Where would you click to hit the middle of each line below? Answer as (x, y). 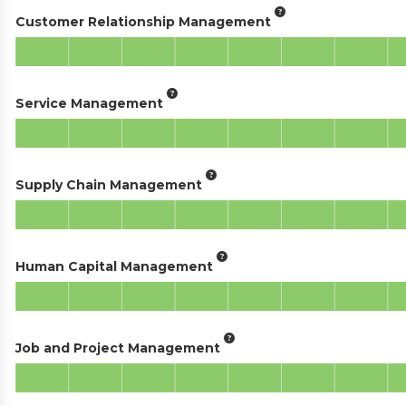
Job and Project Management (118, 348)
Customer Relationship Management (143, 21)
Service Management (89, 103)
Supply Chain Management (109, 184)
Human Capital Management (114, 266)
